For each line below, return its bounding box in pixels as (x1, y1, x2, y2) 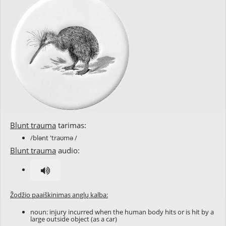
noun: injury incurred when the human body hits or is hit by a (30, 207, 214, 216)
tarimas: (56, 120, 86, 130)
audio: (56, 145, 80, 155)
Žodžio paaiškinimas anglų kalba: (10, 190, 108, 199)
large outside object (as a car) (30, 214, 117, 223)
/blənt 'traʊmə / (30, 133, 77, 142)
